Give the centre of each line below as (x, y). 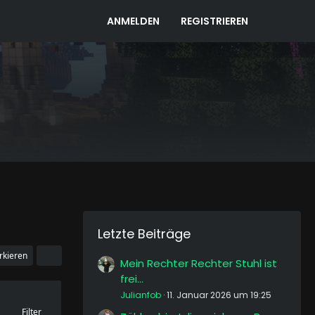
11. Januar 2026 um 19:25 (219, 295)
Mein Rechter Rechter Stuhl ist (199, 263)
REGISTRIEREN (214, 21)
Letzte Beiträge (144, 234)
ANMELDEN (133, 21)
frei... (132, 279)
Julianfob (141, 295)
